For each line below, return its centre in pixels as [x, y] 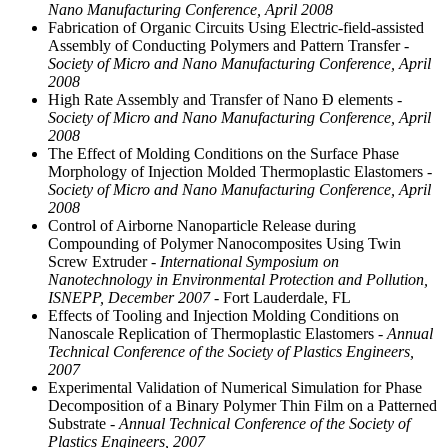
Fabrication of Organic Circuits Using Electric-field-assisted [236, 27]
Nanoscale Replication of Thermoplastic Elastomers [211, 333]
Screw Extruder [97, 261]
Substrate [77, 423]
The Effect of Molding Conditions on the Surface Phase [223, 153]
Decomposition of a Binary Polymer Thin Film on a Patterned [242, 405]
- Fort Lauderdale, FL [280, 297]
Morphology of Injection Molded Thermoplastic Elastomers [235, 171]
